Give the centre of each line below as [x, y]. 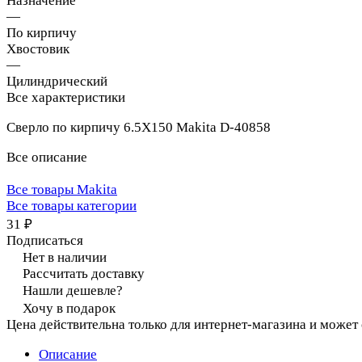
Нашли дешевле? [73, 290]
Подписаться [45, 240]
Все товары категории [72, 205]
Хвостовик [38, 48]
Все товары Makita [62, 189]
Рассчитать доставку [84, 273]
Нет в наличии [65, 257]
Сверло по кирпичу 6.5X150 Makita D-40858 [139, 127]
